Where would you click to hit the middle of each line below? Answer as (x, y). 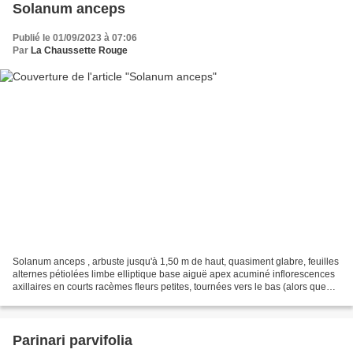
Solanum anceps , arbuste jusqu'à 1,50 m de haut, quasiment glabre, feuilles (176, 261)
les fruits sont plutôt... (57, 299)
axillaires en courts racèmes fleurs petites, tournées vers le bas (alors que (169, 286)
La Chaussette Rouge (79, 51)
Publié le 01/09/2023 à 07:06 (75, 38)
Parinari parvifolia (72, 340)
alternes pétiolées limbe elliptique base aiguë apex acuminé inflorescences (174, 274)
